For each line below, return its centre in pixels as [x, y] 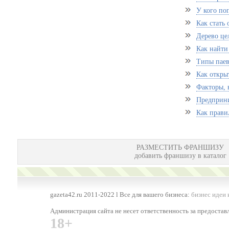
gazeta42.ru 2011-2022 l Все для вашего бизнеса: [120, 194]
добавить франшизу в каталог [180, 156]
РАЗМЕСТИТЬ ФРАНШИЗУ [180, 147]
